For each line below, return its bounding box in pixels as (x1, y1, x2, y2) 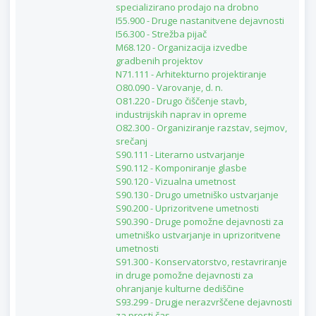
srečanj (115, 135, 147, 148)
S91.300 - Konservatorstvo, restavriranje (115, 255, 287, 269)
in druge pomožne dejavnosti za (115, 269, 253, 282)
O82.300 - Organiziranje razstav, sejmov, (115, 121, 287, 135)
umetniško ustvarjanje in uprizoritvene (115, 229, 281, 242)
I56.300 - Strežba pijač (115, 28, 207, 41)
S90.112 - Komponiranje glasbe (115, 162, 247, 175)
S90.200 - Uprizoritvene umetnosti (115, 202, 259, 215)
